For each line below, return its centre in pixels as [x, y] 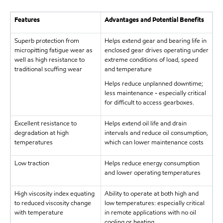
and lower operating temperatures [152, 172]
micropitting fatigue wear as [53, 50]
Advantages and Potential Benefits [154, 20]
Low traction [32, 163]
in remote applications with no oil [150, 212]
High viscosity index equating [54, 193]
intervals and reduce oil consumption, [156, 133]
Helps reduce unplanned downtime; [154, 83]
